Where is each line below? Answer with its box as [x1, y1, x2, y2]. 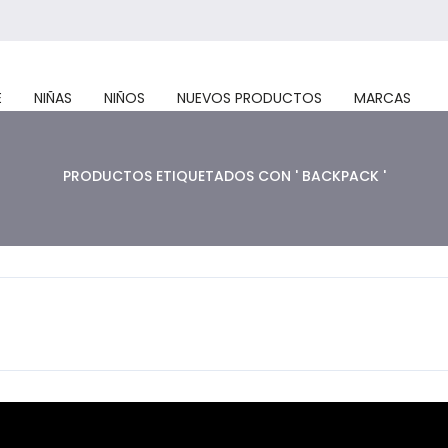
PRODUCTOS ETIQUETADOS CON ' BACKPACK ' [62, 166, 386, 186]
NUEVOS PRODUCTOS [177, 88, 322, 108]
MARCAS [354, 88, 411, 108]
